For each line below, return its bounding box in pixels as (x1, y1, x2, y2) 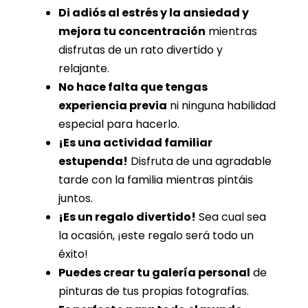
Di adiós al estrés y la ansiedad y (58, 5, 249, 21)
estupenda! (58, 153, 128, 170)
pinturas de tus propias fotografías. (58, 283, 252, 300)
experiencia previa (58, 98, 167, 114)
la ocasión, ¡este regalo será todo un (58, 228, 254, 244)
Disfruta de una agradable (128, 153, 272, 170)
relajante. (58, 60, 112, 77)
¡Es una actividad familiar (58, 135, 212, 151)
